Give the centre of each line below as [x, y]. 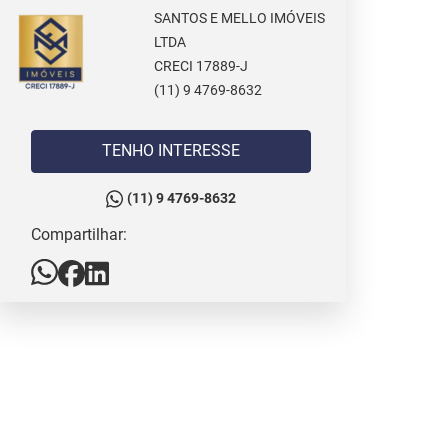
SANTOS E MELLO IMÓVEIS [240, 18]
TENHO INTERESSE [199, 150]
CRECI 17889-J [201, 66]
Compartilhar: [79, 234]
